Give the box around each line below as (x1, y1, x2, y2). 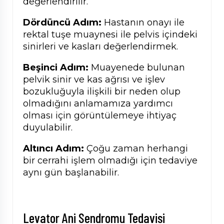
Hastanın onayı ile (101, 17, 184, 28)
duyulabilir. (23, 122, 72, 133)
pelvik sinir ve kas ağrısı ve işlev (23, 74, 165, 85)
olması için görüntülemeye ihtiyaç (23, 110, 176, 121)
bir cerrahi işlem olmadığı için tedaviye (23, 155, 197, 166)
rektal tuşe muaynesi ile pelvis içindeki (23, 29, 197, 40)
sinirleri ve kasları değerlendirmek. (23, 41, 178, 52)
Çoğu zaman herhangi (84, 143, 188, 154)
